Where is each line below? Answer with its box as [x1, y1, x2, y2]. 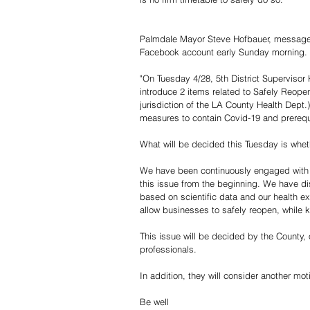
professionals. [140, 243, 197, 255]
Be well [140, 295, 169, 307]
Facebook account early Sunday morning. [140, 46, 307, 57]
